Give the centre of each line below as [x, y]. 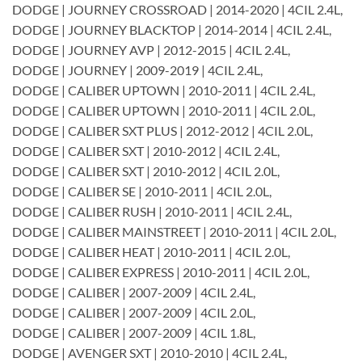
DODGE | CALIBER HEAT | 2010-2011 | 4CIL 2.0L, [151, 251]
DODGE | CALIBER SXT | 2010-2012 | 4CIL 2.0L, [146, 170]
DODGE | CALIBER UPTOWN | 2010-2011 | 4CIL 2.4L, [164, 90]
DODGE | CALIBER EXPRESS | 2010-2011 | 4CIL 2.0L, [161, 271]
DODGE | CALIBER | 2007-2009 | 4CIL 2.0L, [134, 312]
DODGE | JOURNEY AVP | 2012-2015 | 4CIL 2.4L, [151, 49]
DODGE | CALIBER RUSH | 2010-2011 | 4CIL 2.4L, [152, 211]
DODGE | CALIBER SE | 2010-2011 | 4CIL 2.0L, [142, 191]
